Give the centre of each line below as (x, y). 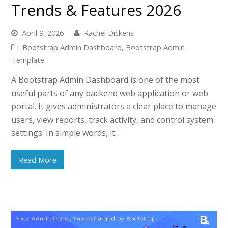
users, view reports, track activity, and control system (112, 120)
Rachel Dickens (109, 33)
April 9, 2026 (43, 33)
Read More (38, 160)
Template (28, 60)
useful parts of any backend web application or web (110, 93)
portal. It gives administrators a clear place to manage (114, 107)
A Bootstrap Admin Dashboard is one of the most (106, 80)
